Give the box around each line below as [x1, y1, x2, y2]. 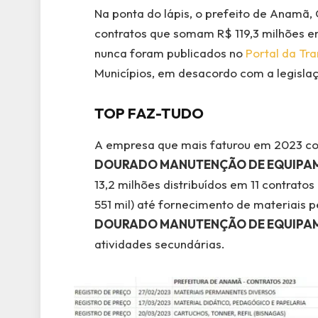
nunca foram [94, 45, 167, 60]
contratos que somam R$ [94, 25, 235, 40]
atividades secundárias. [94, 236, 225, 251]
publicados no [166, 45, 246, 60]
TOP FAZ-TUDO [94, 104, 204, 123]
